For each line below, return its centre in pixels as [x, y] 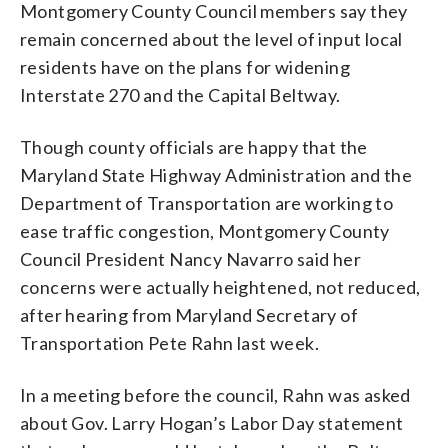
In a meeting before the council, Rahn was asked [215, 394]
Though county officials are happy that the [194, 146]
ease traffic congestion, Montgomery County [205, 230]
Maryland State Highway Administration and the [216, 174]
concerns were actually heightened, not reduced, [220, 286]
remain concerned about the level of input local [211, 38]
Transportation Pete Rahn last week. [169, 342]
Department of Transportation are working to [207, 202]
